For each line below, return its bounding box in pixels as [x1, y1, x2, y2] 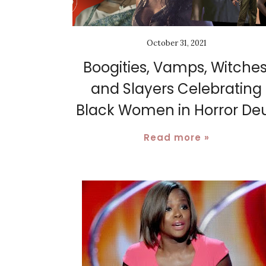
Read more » [143, 131, 210, 144]
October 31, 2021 [146, 37, 207, 48]
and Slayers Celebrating [91, 78, 262, 99]
